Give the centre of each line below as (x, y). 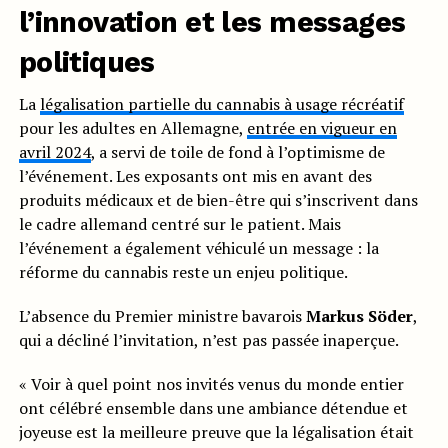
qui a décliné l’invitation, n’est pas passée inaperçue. (208, 340)
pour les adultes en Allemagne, (132, 128)
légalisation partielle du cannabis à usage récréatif (221, 104)
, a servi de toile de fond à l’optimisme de (237, 152)
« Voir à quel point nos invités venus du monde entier (211, 384)
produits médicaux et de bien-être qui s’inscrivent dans (218, 200)
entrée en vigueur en (321, 128)
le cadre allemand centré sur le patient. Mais (179, 224)
